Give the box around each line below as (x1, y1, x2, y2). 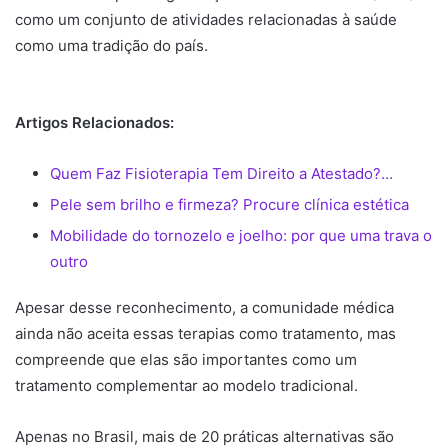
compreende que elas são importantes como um (15, 349, 357, 369)
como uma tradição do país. (15, 35, 212, 55)
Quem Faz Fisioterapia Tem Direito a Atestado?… (50, 163, 393, 183)
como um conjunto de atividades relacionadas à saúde (15, 9, 397, 29)
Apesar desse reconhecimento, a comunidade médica (15, 297, 394, 317)
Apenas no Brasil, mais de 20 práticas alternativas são (15, 426, 394, 446)
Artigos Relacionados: (15, 112, 174, 132)
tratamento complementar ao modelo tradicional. (15, 375, 362, 395)
